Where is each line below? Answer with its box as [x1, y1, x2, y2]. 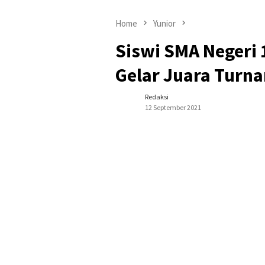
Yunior [153, 17, 176, 29]
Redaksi [145, 92, 169, 102]
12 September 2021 [145, 103, 201, 112]
